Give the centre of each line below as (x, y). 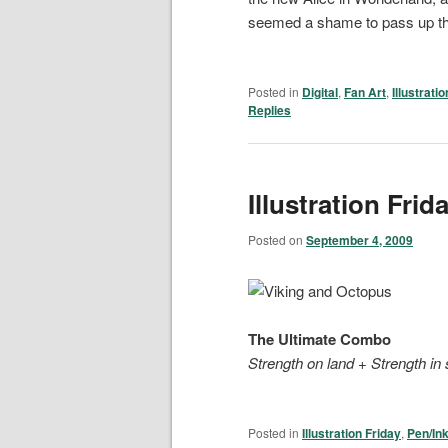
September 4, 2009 (359, 239)
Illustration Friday (351, 433)
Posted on (277, 239)
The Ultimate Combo (319, 339)
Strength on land (301, 363)
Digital (320, 92)
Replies (269, 110)
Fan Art (365, 92)
